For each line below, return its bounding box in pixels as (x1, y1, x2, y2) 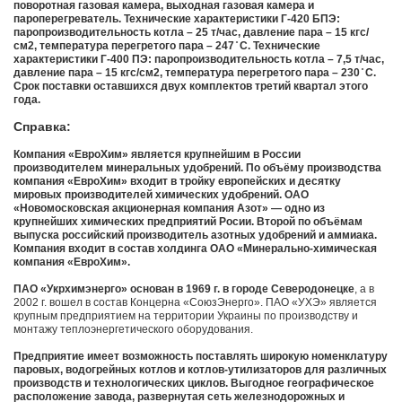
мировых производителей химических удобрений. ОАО (13, 188, 309, 202)
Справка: (13, 119, 71, 135)
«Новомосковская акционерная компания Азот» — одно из (13, 202, 325, 215)
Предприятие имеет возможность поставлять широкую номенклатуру (13, 350, 388, 363)
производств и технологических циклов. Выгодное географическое (13, 377, 374, 390)
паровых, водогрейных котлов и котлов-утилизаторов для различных (13, 363, 387, 377)
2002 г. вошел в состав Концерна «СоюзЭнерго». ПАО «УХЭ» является (13, 296, 377, 310)
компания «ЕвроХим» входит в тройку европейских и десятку (13, 175, 341, 188)
